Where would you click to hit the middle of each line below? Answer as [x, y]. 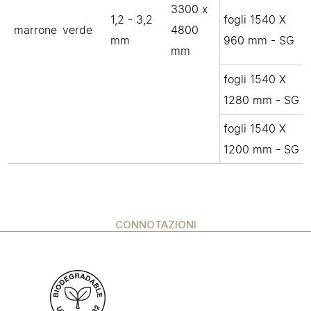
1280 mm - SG [261, 100]
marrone [35, 30]
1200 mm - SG [261, 149]
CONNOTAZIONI [155, 225]
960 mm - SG [259, 40]
